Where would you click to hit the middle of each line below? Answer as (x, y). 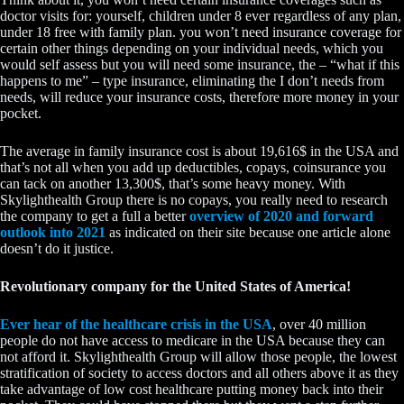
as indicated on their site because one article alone (248, 233)
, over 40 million (319, 325)
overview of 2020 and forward (281, 216)
